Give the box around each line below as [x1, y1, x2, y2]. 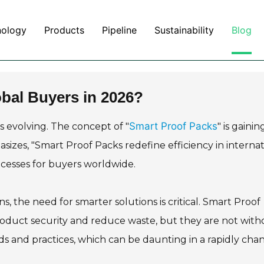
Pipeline [102, 24, 137, 36]
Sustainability [154, 24, 214, 36]
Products [44, 24, 84, 36]
